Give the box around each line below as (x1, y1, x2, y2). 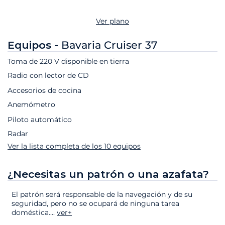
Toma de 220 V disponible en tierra (8, 57, 129, 66)
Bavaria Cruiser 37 (61, 39, 157, 52)
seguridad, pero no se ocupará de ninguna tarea (12, 198, 179, 208)
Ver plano (96, 17, 129, 26)
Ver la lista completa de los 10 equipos (8, 142, 141, 151)
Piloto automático (8, 115, 72, 125)
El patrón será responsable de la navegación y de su (12, 189, 192, 199)
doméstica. (12, 207, 50, 217)
